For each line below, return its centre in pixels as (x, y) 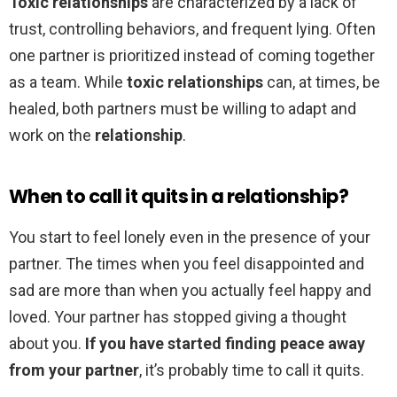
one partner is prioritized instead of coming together (192, 56)
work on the (52, 136)
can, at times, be (322, 82)
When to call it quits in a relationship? (179, 197)
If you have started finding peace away (225, 344)
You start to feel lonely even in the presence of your (190, 237)
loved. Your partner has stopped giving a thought (178, 317)
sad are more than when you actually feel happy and (190, 291)
